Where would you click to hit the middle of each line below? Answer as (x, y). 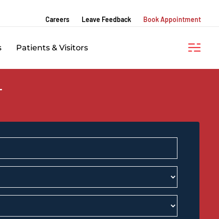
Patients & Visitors (52, 48)
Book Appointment (172, 19)
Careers (57, 19)
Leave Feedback (106, 19)
